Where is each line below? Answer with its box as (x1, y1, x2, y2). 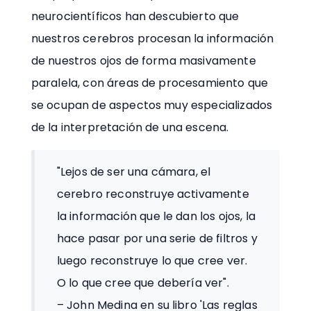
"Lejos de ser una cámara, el (56, 164, 211, 180)
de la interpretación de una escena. (31, 119, 229, 136)
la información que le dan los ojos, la (56, 208, 255, 225)
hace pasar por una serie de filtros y (56, 230, 258, 247)
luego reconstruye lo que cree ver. (56, 253, 248, 269)
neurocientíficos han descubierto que (31, 8, 239, 25)
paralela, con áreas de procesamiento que (31, 75, 269, 92)
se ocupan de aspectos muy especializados (31, 97, 273, 114)
